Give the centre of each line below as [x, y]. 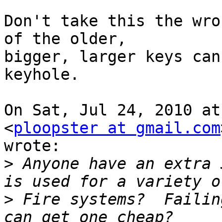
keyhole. [42, 75]
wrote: [32, 146]
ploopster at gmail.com [117, 128]
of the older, [65, 39]
